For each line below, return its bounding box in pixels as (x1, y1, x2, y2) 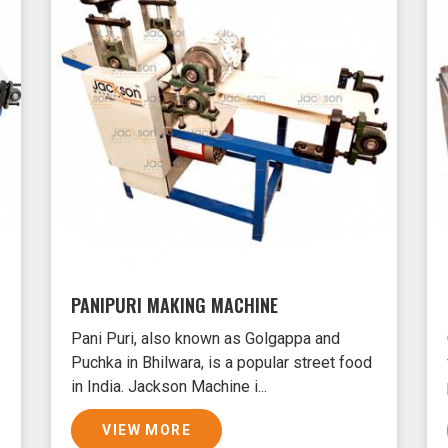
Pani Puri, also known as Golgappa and (71, 328, 341, 348)
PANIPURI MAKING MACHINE (71, 291, 279, 318)
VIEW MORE (102, 421, 191, 438)
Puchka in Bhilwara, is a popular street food (71, 352, 373, 372)
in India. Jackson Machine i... (71, 376, 268, 396)
